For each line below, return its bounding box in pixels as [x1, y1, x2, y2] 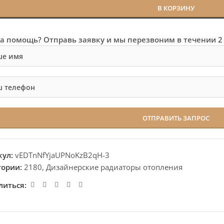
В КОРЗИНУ [157, 3, 194, 12]
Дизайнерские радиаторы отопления [46, 162, 183, 172]
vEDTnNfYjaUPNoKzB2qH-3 [15, 150, 110, 160]
